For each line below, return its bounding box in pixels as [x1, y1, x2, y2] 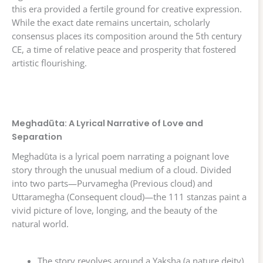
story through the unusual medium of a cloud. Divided [12, 164, 231, 176]
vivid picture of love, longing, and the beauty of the [12, 204, 217, 217]
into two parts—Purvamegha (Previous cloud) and [12, 177, 213, 190]
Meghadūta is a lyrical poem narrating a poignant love [12, 150, 229, 163]
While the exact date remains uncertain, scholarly [12, 16, 210, 29]
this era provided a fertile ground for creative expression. [12, 3, 242, 15]
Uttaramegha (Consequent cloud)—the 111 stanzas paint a [12, 191, 247, 203]
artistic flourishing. [12, 57, 87, 69]
